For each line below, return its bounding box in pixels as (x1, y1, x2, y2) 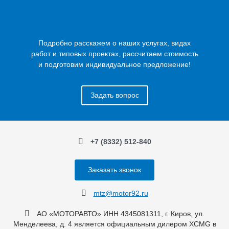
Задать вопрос (90, 90, 139, 99)
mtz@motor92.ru (93, 189, 148, 198)
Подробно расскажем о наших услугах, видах (38, 38, 191, 47)
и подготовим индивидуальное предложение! (38, 60, 191, 68)
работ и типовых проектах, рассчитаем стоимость (31, 49, 198, 58)
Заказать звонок (88, 166, 141, 174)
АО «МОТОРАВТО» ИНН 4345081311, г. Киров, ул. (37, 210, 204, 218)
